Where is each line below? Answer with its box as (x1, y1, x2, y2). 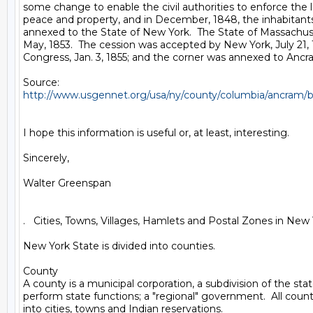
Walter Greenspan (23, 177, 111, 189)
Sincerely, (23, 152, 69, 164)
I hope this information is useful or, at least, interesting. (23, 126, 289, 139)
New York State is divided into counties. (23, 240, 215, 252)
